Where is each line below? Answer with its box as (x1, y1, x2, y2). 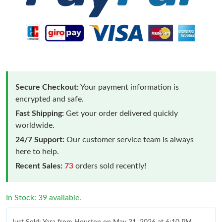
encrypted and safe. (15, 95, 84, 103)
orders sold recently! (73, 162, 146, 170)
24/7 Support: (15, 135, 64, 144)
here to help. (15, 147, 59, 156)
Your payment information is (79, 83, 179, 91)
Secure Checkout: (15, 83, 79, 91)
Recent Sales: (15, 162, 62, 170)
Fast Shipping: (15, 109, 64, 117)
